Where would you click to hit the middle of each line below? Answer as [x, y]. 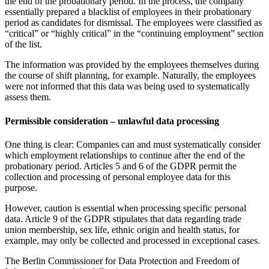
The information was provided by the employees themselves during [132, 65]
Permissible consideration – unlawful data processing [112, 121]
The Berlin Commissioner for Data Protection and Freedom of [122, 261]
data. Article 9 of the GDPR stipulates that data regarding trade [123, 219]
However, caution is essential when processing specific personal [125, 208]
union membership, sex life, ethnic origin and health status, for [122, 229]
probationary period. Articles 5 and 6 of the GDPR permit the [121, 166]
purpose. [21, 187]
